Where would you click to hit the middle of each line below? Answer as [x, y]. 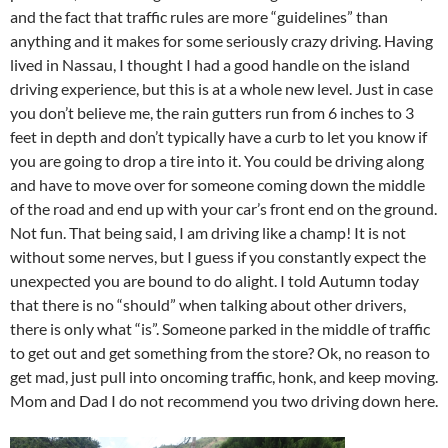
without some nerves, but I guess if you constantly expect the [218, 256]
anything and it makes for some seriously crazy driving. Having [221, 40]
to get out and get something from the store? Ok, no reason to [220, 352]
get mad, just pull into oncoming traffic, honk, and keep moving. [224, 376]
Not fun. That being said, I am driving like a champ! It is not [208, 232]
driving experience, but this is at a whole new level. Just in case [221, 88]
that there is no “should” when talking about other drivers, [208, 304]
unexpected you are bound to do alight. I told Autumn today [214, 280]
